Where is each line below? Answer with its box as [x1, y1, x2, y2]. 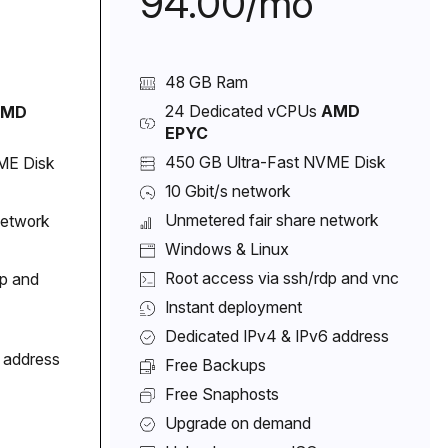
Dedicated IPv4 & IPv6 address [164, 326, 389, 346]
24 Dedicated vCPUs [164, 101, 321, 121]
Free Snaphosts [164, 384, 279, 404]
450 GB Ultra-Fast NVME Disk [164, 152, 386, 172]
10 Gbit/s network [164, 181, 291, 201]
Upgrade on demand [164, 413, 311, 433]
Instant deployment [164, 297, 302, 317]
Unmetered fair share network [164, 210, 379, 230]
